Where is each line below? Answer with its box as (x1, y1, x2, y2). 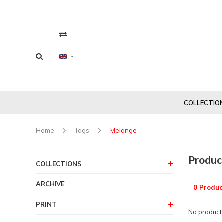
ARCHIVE (36, 179, 65, 188)
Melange (110, 126, 137, 134)
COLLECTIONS (36, 159, 82, 167)
